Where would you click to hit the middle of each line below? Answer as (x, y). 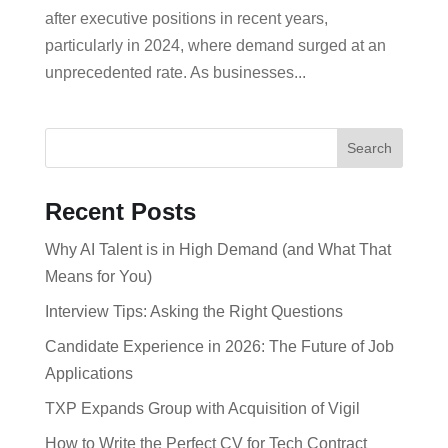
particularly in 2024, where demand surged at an (215, 45)
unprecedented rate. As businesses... (175, 72)
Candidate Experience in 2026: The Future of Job (219, 346)
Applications (90, 373)
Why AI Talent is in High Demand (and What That (217, 249)
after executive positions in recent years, (186, 18)
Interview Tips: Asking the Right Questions (193, 311)
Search (370, 148)
